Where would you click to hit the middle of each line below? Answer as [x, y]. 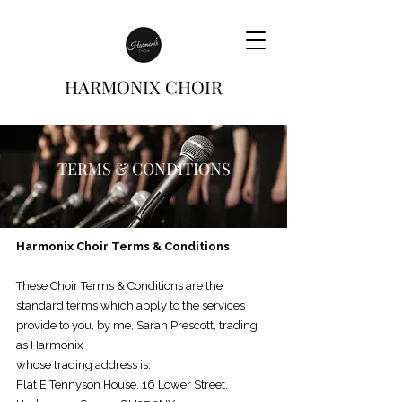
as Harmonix [50, 345]
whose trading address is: [83, 365]
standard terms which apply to [99, 306]
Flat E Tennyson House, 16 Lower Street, [122, 385]
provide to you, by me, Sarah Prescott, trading [137, 325]
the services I [216, 306]
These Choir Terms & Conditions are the [119, 286]
